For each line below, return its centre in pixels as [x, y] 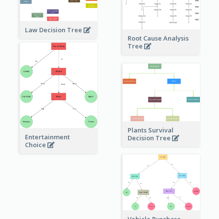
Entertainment [47, 137]
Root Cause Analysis [158, 38]
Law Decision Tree [54, 30]
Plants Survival [150, 130]
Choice [36, 144]
